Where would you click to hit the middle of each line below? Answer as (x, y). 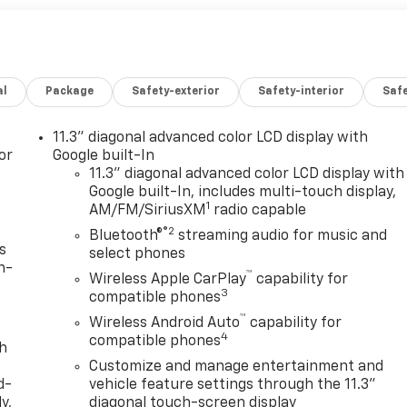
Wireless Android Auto (165, 323)
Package (70, 91)
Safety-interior (302, 91)
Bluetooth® (126, 236)
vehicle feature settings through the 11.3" (233, 385)
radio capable (258, 210)
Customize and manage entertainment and (237, 367)
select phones (138, 254)
